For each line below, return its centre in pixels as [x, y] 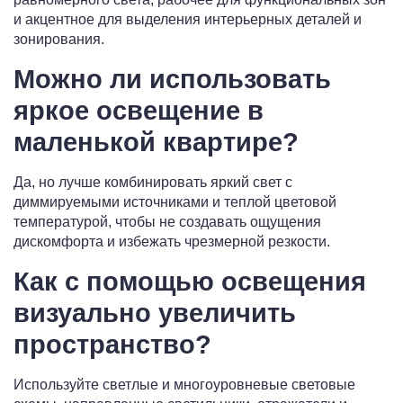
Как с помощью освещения [190, 282]
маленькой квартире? [156, 143]
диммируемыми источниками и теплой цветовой [175, 202]
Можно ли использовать [172, 80]
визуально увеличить [155, 313]
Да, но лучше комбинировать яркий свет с [153, 183]
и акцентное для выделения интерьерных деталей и [188, 20]
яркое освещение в [139, 111]
